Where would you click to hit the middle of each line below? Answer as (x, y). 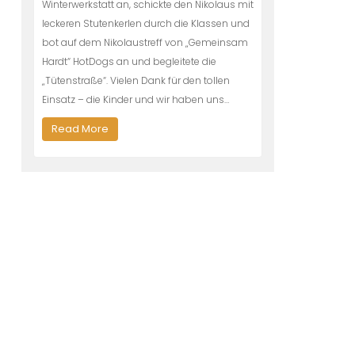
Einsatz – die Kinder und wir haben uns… (135, 99)
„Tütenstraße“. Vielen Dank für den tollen (136, 80)
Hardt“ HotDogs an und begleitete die (129, 61)
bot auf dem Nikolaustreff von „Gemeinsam (145, 42)
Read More (80, 129)
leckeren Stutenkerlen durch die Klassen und (145, 23)
